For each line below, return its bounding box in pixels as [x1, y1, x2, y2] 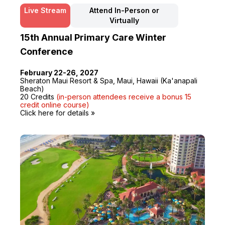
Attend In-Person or [89, 6, 159, 15]
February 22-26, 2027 [20, 68, 98, 77]
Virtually [109, 16, 139, 25]
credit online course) [20, 100, 89, 109]
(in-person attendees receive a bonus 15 [56, 92, 191, 101]
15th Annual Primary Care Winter [20, 32, 166, 43]
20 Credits [20, 92, 56, 101]
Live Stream [24, 6, 66, 15]
